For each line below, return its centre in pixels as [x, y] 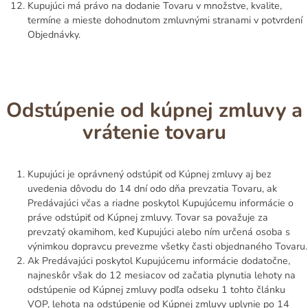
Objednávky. [54, 35]
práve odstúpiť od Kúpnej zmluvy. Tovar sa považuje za [148, 217]
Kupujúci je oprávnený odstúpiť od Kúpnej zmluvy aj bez [150, 174]
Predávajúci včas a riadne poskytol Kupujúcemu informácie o [161, 203]
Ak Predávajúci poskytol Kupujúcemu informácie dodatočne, [159, 261]
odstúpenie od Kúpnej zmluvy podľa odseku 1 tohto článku [156, 289]
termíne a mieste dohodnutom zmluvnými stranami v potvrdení [165, 20]
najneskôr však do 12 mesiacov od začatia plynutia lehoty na [162, 275]
